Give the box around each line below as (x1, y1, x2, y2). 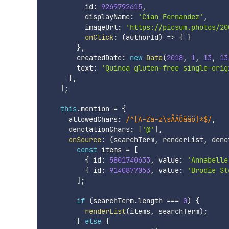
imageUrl (43, 22, 118, 32)
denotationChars (43, 124, 130, 134)
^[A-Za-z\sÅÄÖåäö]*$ (129, 114, 208, 124)
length (138, 196, 167, 205)
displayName (43, 12, 130, 21)
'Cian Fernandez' (138, 12, 203, 21)
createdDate (43, 53, 122, 62)
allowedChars (43, 114, 118, 124)
